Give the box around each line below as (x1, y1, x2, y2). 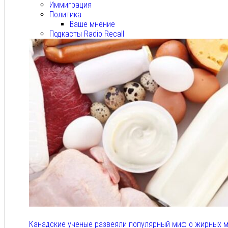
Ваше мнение (70, 19, 115, 30)
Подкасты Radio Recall (49, 29, 124, 39)
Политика (49, 10, 81, 20)
